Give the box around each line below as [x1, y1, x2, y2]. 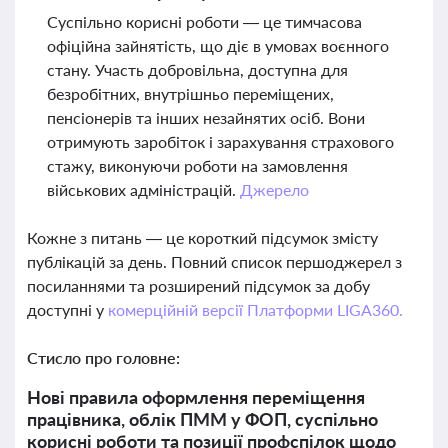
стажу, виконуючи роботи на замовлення [47, 156, 348, 175]
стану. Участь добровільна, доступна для [47, 60, 348, 79]
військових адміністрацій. [47, 180, 240, 199]
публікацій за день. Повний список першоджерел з [27, 252, 402, 271]
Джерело [239, 180, 309, 199]
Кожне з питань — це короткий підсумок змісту [27, 228, 378, 247]
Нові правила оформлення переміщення [27, 386, 365, 408]
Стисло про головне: [27, 348, 180, 367]
